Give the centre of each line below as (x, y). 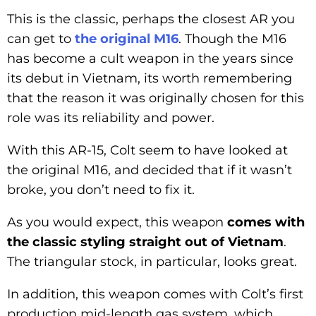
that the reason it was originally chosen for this (156, 98)
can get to (41, 38)
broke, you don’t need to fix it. (101, 189)
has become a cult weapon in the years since (150, 58)
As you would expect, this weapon (117, 222)
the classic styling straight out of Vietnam (145, 242)
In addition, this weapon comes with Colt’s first (155, 294)
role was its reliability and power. (111, 117)
